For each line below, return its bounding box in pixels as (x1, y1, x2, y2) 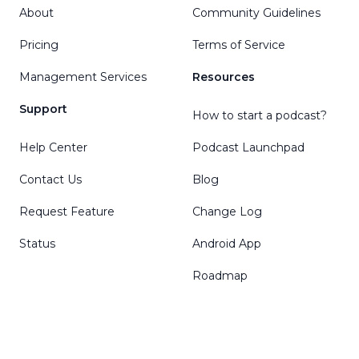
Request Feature (19, 204, 115, 219)
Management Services (19, 69, 147, 84)
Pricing (19, 37, 58, 52)
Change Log (192, 204, 262, 219)
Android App (192, 236, 261, 251)
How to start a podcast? (192, 107, 327, 123)
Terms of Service (192, 37, 285, 52)
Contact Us (19, 171, 82, 187)
